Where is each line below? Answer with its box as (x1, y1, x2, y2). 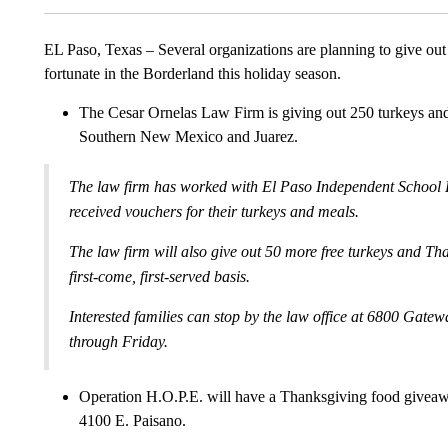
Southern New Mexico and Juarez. (78, 127, 298, 145)
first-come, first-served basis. (68, 267, 250, 285)
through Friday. (68, 332, 168, 350)
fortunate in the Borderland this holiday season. (43, 64, 341, 82)
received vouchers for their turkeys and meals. (68, 202, 359, 220)
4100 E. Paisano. (78, 411, 186, 429)
